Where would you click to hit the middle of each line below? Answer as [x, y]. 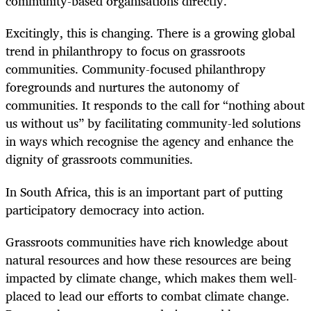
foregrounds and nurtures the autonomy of [122, 87]
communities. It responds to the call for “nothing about [155, 105]
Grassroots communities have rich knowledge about [147, 241]
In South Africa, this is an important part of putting [144, 191]
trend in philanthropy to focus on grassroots [125, 51]
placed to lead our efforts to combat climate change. [148, 295]
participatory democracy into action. [105, 209]
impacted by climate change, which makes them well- [151, 277]
